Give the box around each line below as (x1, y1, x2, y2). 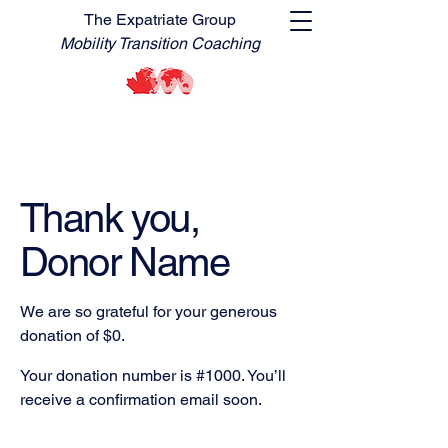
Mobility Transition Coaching (59, 34, 260, 53)
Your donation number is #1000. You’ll (20, 366, 286, 385)
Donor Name (20, 239, 229, 285)
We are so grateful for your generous (20, 302, 277, 321)
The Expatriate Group (83, 10, 236, 29)
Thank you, (20, 195, 199, 241)
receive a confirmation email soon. (20, 390, 262, 409)
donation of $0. (20, 326, 125, 345)
